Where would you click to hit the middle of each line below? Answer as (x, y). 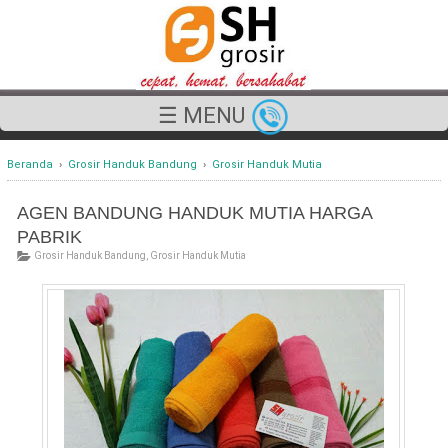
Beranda (29, 164)
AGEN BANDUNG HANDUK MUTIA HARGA (194, 213)
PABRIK (49, 237)
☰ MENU (204, 115)
